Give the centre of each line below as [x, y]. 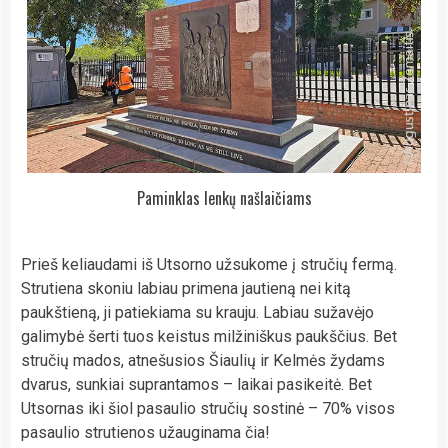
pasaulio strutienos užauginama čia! [145, 433]
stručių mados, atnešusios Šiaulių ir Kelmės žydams [203, 361]
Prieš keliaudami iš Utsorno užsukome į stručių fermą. [209, 265]
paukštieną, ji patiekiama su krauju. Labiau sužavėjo [197, 313]
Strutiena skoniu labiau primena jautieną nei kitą [186, 289]
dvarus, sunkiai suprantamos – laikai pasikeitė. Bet [196, 385]
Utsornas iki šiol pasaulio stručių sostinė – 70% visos [208, 409]
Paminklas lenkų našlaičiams [224, 198]
